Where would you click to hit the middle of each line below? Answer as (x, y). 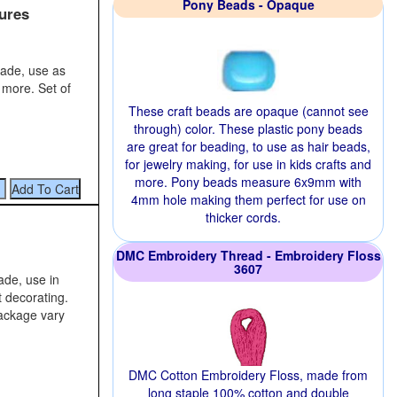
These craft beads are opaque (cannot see (248, 111)
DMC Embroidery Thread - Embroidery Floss (248, 255)
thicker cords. (243, 217)
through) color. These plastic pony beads (248, 128)
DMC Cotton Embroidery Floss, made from (248, 375)
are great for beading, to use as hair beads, (248, 146)
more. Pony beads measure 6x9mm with (248, 182)
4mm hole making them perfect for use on (248, 199)
